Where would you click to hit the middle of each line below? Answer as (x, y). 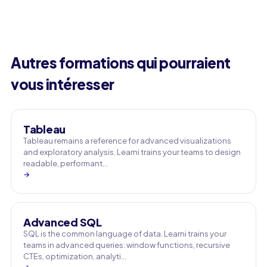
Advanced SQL (63, 222)
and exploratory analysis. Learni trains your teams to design (132, 152)
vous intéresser (63, 84)
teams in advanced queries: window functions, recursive (127, 245)
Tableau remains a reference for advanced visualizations (127, 141)
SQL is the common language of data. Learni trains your (125, 234)
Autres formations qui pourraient (121, 63)
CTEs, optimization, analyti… (75, 256)
